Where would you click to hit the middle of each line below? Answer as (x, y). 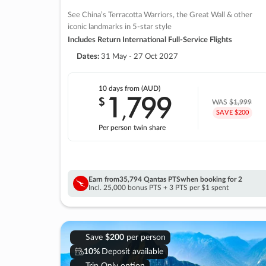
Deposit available (132, 251)
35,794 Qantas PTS (150, 179)
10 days (111, 88)
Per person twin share (132, 127)
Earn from (104, 179)
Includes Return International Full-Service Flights (150, 40)
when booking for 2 (211, 179)
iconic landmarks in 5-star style (120, 27)
